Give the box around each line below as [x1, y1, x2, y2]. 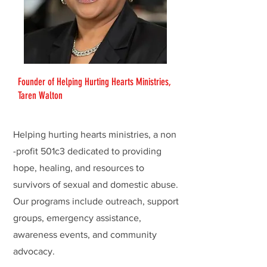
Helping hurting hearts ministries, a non [13, 129, 176, 139]
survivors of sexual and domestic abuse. [13, 179, 178, 190]
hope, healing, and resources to [13, 163, 144, 173]
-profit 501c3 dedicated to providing [13, 146, 162, 156]
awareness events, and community [13, 229, 157, 240]
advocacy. [13, 246, 57, 256]
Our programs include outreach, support [13, 196, 179, 206]
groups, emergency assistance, [13, 213, 141, 223]
